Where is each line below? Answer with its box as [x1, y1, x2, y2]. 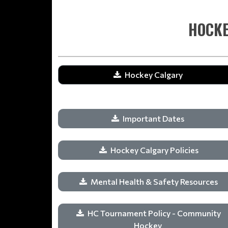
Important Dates [123, 113, 186, 123]
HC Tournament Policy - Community [88, 208, 221, 218]
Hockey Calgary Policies [110, 145, 198, 155]
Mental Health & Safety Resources [91, 177, 218, 186]
